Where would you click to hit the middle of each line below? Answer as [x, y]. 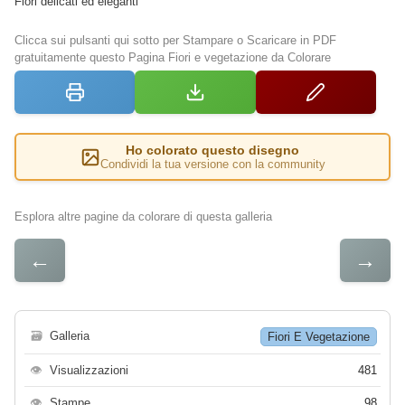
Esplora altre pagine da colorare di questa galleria [143, 217]
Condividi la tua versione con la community [212, 165]
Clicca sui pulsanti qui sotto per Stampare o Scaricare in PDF [175, 41]
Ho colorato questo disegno [212, 151]
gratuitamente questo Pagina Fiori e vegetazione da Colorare [173, 58]
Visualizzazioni [89, 371]
